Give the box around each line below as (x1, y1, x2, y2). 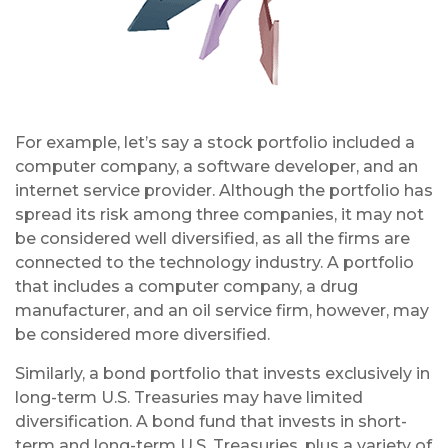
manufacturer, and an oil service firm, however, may (15, 301, 429, 320)
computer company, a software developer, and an (15, 157, 418, 176)
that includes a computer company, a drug (15, 277, 358, 296)
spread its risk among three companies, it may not (15, 205, 424, 224)
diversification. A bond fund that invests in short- (15, 412, 407, 431)
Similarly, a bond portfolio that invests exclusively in (15, 364, 430, 383)
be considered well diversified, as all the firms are (15, 229, 410, 248)
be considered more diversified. (15, 325, 270, 344)
